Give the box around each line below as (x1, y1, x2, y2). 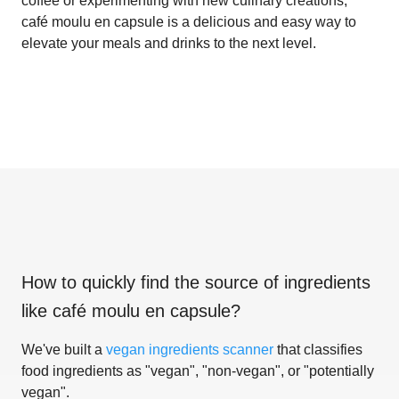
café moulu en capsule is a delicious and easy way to (21, 13, 356, 29)
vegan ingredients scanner (106, 341, 273, 357)
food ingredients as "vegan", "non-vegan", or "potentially (21, 362, 374, 379)
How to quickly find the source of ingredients (21, 272, 370, 292)
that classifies (273, 341, 362, 357)
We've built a (21, 341, 106, 357)
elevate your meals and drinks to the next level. (21, 35, 316, 51)
